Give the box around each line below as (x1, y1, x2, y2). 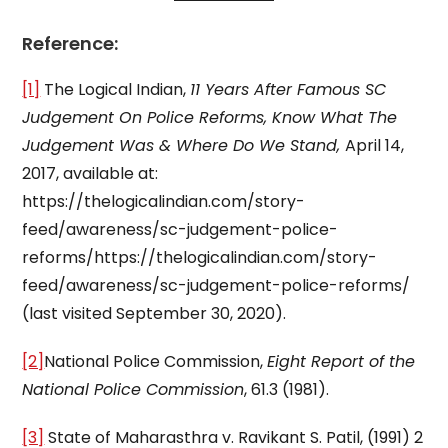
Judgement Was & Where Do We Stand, (22, 134, 346, 157)
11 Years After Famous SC (190, 78, 387, 101)
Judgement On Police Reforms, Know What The (22, 106, 398, 129)
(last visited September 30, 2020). (22, 302, 287, 325)
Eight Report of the (267, 350, 416, 373)
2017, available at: (22, 162, 159, 185)
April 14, (345, 134, 405, 157)
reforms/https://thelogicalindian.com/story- (22, 246, 378, 269)
